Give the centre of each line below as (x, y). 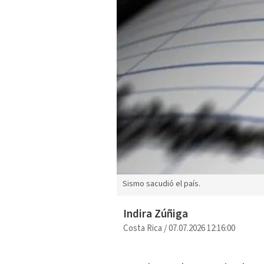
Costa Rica (142, 229)
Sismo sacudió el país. (161, 184)
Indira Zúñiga (155, 214)
